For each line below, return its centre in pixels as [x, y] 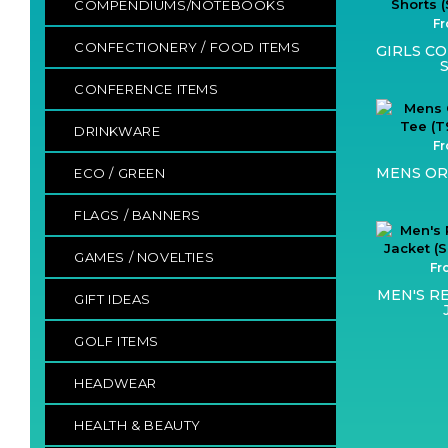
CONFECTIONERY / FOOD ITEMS [187, 46]
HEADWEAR [115, 382]
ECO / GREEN [120, 172]
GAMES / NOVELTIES [144, 256]
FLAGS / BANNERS [137, 214]
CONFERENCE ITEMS [146, 88]
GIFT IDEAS [112, 298]
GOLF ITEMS [116, 340]
